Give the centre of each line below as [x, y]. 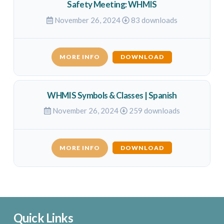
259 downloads [153, 111]
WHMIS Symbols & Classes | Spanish [112, 95]
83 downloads [154, 20]
